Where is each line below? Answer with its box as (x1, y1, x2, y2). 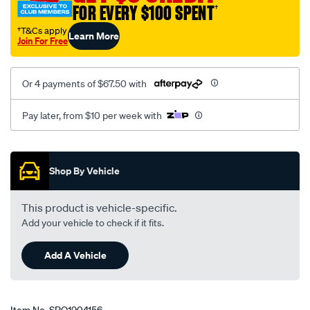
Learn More (69, 28, 119, 42)
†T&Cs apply (17, 24, 67, 37)
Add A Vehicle (44, 248, 107, 262)
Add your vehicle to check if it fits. (21, 217, 164, 230)
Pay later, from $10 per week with (22, 109, 162, 122)
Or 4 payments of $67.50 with (22, 77, 147, 90)
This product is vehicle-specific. (21, 201, 177, 215)
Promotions (10, 140, 112, 165)
